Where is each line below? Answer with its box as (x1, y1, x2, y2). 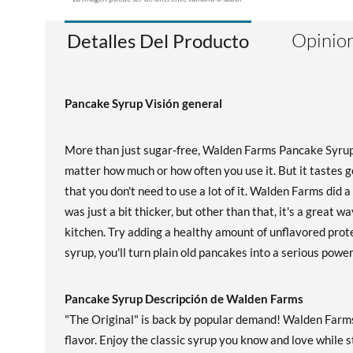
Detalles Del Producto (67, 29, 249, 52)
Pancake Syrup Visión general (65, 96, 222, 110)
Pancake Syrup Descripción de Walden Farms (65, 292, 303, 306)
